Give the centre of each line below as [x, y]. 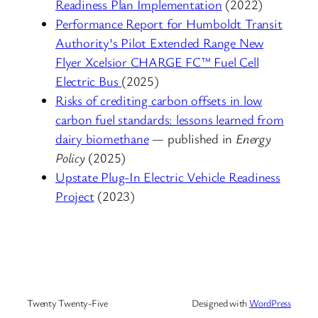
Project [75, 196]
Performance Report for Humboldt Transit [169, 24]
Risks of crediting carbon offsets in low [159, 100]
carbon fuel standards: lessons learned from [170, 120]
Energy [253, 139]
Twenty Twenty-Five [68, 302]
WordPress [270, 302]
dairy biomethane [102, 139]
